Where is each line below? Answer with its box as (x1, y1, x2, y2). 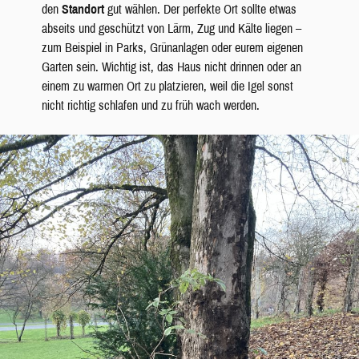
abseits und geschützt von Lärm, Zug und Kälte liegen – (41, 22, 301, 36)
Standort (61, 2, 107, 17)
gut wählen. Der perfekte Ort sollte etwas (107, 2, 296, 17)
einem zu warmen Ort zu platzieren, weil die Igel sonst (41, 79, 293, 94)
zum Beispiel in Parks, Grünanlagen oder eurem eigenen (41, 41, 303, 55)
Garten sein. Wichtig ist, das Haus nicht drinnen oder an (41, 60, 301, 75)
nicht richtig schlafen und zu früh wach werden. (41, 99, 260, 113)
